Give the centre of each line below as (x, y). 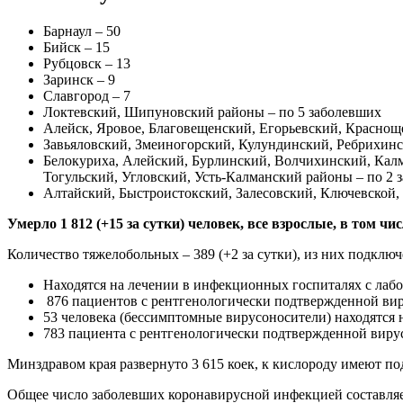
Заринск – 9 (79, 79)
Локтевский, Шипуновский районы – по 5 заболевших (212, 112)
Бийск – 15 (76, 47)
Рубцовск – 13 (87, 63)
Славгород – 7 (87, 95)
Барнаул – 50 (82, 31)
